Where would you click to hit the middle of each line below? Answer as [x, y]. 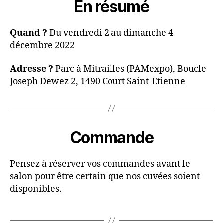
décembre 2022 [42, 45]
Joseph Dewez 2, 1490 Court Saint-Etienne [98, 82]
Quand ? [29, 33]
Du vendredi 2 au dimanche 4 [110, 33]
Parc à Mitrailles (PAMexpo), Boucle [130, 69]
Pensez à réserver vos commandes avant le [100, 164]
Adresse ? [32, 69]
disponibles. [36, 189]
